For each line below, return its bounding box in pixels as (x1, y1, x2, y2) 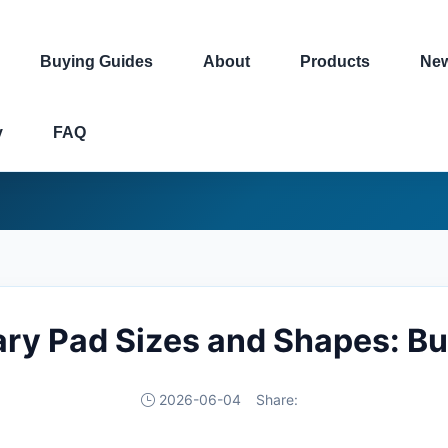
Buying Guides (40, 53, 153, 70)
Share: (255, 391, 298, 408)
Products (300, 53, 370, 70)
